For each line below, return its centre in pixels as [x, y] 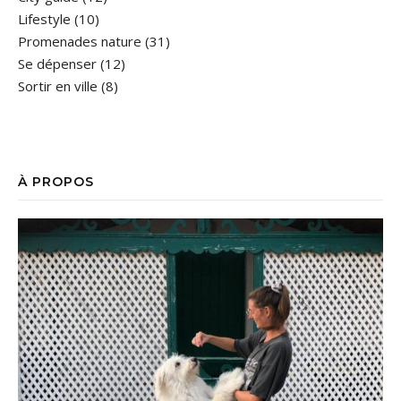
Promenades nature [80, 41]
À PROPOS [56, 182]
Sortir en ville [58, 86]
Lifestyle [44, 19]
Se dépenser [57, 64]
